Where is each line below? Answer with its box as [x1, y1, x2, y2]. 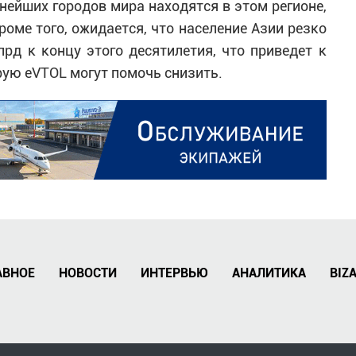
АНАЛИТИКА [232, 265, 306, 281]
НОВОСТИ [59, 265, 117, 281]
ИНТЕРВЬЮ [141, 265, 208, 281]
